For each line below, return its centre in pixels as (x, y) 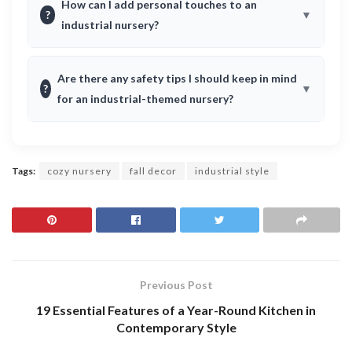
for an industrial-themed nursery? (145, 99)
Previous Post (176, 285)
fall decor (153, 171)
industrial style (232, 171)
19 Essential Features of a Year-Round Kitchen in (176, 310)
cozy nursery (79, 171)
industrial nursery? (110, 25)
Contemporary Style (176, 328)
